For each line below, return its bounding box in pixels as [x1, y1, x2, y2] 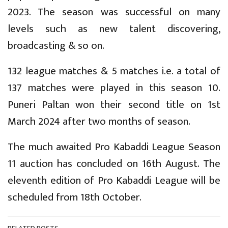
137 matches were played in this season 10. [8, 79, 220, 97]
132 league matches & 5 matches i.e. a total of [8, 62, 220, 80]
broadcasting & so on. [8, 37, 104, 55]
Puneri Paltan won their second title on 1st [8, 96, 220, 114]
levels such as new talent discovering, [8, 20, 220, 38]
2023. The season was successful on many [8, 3, 220, 21]
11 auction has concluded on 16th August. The [8, 155, 220, 173]
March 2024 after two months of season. [8, 112, 190, 131]
